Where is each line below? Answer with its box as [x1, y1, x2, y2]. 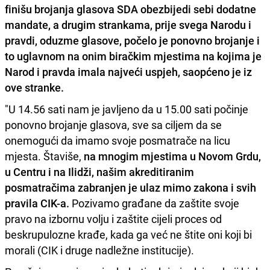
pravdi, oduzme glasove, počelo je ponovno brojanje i [5, 33, 260, 48]
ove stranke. [5, 80, 64, 95]
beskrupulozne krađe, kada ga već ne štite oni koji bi [5, 227, 252, 242]
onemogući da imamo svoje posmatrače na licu [5, 133, 230, 148]
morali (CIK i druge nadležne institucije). [5, 242, 194, 257]
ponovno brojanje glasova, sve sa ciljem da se [5, 117, 222, 132]
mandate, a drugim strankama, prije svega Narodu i [5, 17, 251, 32]
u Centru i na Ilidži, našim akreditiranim [5, 164, 194, 179]
